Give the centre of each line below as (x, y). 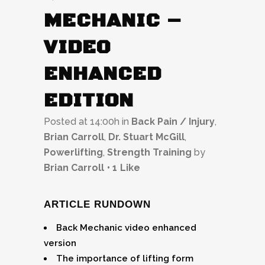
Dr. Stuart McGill (146, 137)
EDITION (89, 101)
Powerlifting (73, 153)
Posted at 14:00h (82, 122)
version (60, 243)
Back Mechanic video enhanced (126, 228)
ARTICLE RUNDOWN (97, 205)
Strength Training (149, 153)
